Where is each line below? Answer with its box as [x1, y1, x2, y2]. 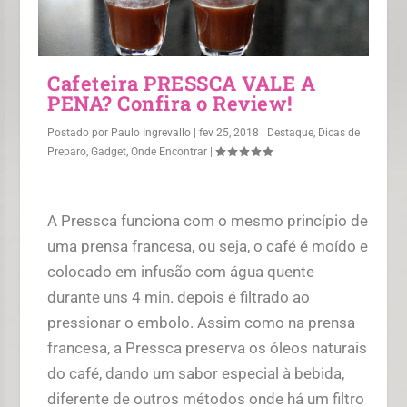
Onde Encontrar [131, 144, 208, 158]
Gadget [91, 144, 127, 158]
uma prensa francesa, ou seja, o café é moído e [47, 236, 369, 255]
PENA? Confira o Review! [47, 89, 293, 116]
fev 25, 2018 [199, 125, 260, 139]
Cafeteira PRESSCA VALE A [47, 69, 316, 96]
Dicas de [318, 125, 361, 139]
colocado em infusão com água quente [47, 262, 315, 281]
